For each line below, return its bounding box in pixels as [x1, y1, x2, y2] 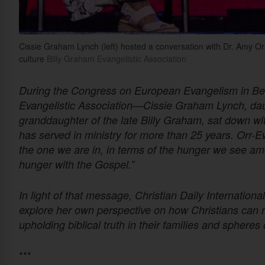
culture [19, 53, 44, 65]
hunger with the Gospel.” [19, 157, 134, 172]
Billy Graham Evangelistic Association [44, 53, 186, 65]
